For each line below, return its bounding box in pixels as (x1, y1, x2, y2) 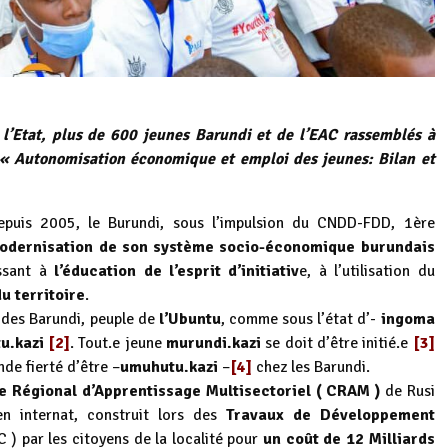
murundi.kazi (166, 333, 262, 354)
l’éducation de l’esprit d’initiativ (46, 261, 300, 282)
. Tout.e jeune (70, 333, 167, 354)
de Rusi (380, 381, 435, 402)
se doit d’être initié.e (261, 333, 409, 354)
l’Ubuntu (158, 309, 221, 330)
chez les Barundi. (252, 357, 370, 378)
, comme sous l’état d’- (220, 309, 381, 330)
